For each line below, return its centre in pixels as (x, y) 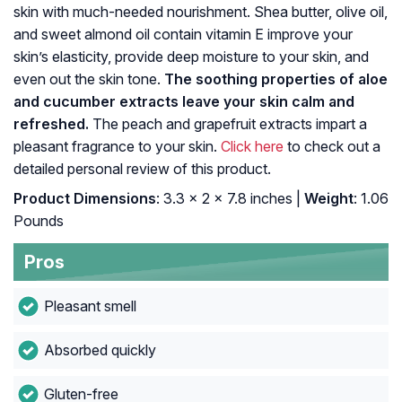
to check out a (332, 147)
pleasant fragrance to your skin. (117, 147)
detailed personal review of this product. (142, 169)
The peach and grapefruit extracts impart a (228, 124)
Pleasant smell (90, 306)
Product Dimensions (85, 199)
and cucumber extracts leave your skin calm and (184, 102)
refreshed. (51, 124)
